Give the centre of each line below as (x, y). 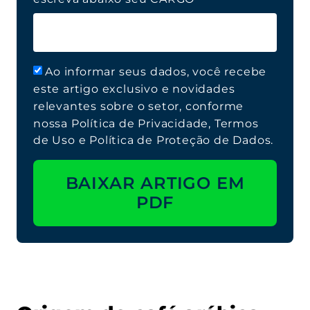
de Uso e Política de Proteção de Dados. (154, 140)
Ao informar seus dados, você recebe (156, 71)
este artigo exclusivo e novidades (134, 89)
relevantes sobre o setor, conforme (139, 106)
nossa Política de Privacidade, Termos (146, 123)
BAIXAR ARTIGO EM (155, 183)
